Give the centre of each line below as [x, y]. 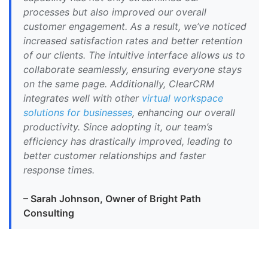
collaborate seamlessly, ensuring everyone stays [133, 70]
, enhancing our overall [184, 113]
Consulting [49, 213]
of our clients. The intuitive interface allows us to [134, 55]
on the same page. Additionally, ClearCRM [119, 84]
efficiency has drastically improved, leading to [128, 141]
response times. [59, 170]
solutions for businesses [78, 113]
